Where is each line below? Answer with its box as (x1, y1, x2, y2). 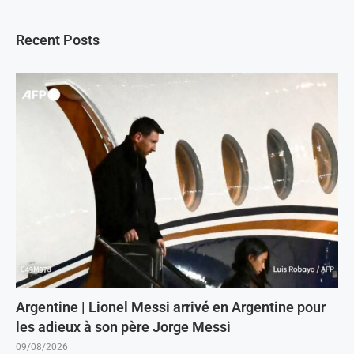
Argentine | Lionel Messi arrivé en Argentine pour (16, 298, 326, 315)
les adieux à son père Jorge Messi (16, 318, 231, 335)
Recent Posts (16, 31, 100, 48)
